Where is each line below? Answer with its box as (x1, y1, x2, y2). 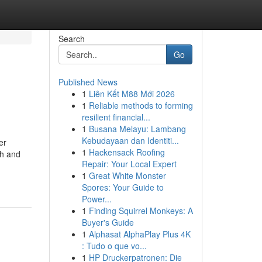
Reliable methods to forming (88, 99, 193, 111)
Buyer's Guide (81, 216, 134, 228)
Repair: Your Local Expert (81, 158, 177, 170)
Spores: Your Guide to (81, 181, 164, 193)
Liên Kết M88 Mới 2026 (88, 88, 175, 99)
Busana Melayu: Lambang (88, 123, 186, 135)
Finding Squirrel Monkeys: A (88, 205, 193, 216)
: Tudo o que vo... (81, 240, 147, 251)
